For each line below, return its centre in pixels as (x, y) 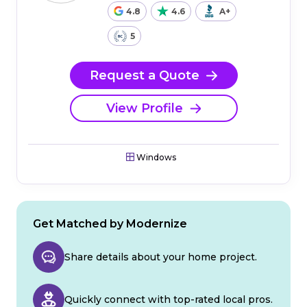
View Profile (145, 108)
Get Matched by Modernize (110, 224)
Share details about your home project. (161, 257)
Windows (155, 158)
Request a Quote (145, 75)
